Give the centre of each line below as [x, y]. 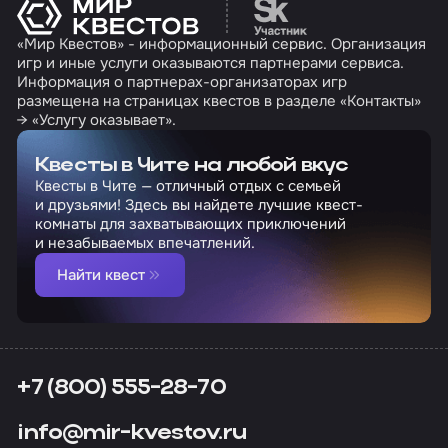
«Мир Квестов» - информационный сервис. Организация [222, 44]
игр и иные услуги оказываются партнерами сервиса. [211, 63]
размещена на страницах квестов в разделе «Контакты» [219, 101]
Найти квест [100, 274]
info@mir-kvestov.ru [131, 433]
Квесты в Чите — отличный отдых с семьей [187, 186]
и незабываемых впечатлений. [144, 243]
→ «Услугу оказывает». [97, 120]
